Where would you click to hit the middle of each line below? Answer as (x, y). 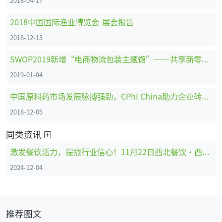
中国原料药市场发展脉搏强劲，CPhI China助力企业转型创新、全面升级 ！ (205, 96)
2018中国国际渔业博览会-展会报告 (72, 22)
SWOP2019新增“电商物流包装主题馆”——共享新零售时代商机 (205, 59)
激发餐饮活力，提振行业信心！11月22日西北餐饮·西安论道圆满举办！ (206, 151)
